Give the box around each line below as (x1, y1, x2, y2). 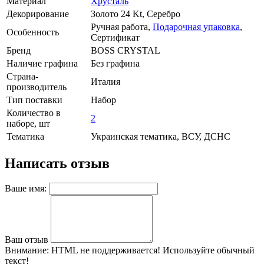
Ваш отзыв (5, 235, 48, 245)
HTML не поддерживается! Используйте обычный (49, 245, 255, 256)
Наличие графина (6, 58, 78, 68)
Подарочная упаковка (153, 21, 240, 32)
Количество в (6, 107, 61, 118)
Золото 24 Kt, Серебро (91, 8, 180, 19)
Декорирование (6, 8, 69, 19)
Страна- (6, 71, 38, 81)
